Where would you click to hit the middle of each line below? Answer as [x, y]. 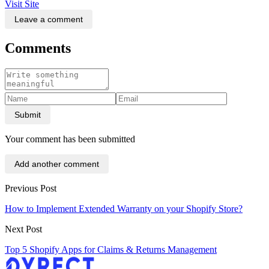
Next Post [23, 229]
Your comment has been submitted [70, 139]
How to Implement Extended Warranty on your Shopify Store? [124, 209]
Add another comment [57, 164]
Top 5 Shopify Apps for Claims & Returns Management [111, 250]
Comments [38, 48]
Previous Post [31, 189]
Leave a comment [49, 19]
